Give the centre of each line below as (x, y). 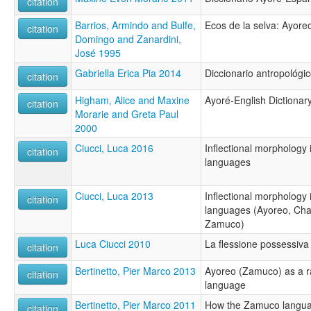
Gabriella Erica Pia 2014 (128, 73)
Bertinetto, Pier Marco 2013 (135, 270)
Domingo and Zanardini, (128, 39)
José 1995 (98, 52)
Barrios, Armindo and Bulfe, (135, 25)
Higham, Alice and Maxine (132, 100)
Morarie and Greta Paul (127, 114)
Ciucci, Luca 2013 (114, 195)
